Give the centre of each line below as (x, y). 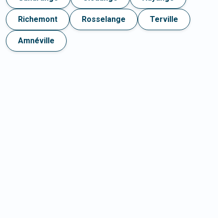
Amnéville (36, 41)
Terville (164, 19)
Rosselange (104, 19)
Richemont (38, 19)
